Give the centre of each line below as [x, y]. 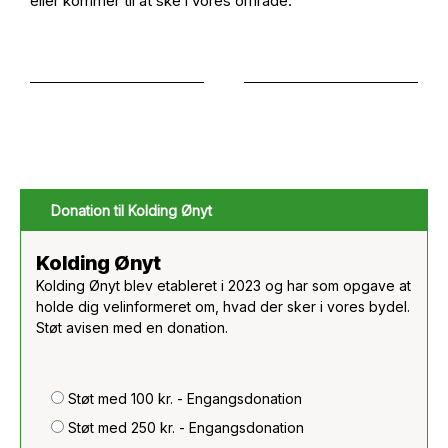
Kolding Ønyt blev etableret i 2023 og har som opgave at [223, 285]
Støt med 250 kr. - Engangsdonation [186, 427]
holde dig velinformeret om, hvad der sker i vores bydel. [223, 306]
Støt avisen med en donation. [132, 327]
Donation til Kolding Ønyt [131, 210]
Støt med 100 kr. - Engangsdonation [185, 398]
